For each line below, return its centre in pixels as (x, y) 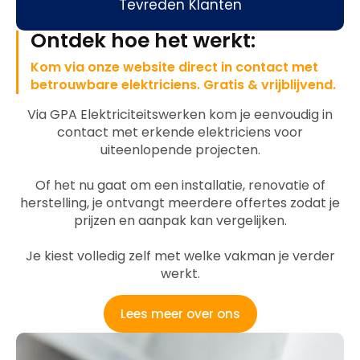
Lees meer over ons (180, 314)
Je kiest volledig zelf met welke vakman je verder (180, 256)
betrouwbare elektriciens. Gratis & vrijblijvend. (183, 85)
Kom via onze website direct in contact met (174, 67)
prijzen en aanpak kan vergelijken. (180, 221)
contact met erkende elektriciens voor (180, 132)
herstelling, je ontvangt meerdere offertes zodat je (180, 203)
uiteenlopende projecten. (180, 150)
